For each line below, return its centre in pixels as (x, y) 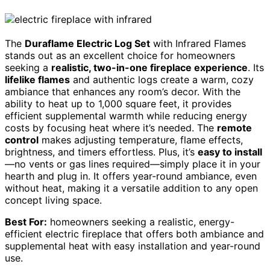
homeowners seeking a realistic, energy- (141, 221)
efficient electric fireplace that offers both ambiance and (134, 234)
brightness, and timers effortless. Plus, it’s (101, 152)
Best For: (26, 221)
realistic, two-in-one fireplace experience (149, 67)
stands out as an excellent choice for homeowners (120, 55)
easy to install (230, 152)
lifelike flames (37, 79)
